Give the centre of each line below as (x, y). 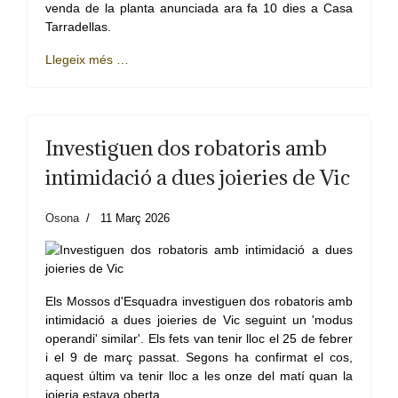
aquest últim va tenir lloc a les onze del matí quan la (199, 376)
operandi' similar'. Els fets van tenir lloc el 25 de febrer (199, 339)
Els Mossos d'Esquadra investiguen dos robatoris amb (199, 302)
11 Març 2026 (135, 219)
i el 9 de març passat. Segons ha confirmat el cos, (199, 358)
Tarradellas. (78, 27)
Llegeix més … (87, 60)
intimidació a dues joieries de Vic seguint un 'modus (199, 320)
